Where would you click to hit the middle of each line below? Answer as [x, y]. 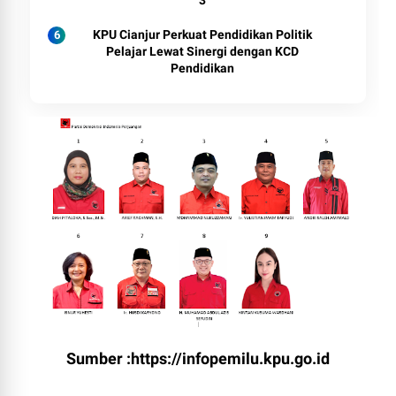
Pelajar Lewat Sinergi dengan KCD [202, 52]
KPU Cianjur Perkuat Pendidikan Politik [202, 35]
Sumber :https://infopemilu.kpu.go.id [198, 359]
